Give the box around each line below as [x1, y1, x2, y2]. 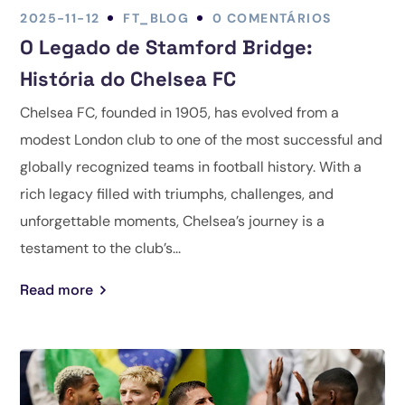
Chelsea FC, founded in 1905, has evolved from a [20, 102, 340, 122]
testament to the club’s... [20, 238, 182, 258]
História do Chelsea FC [20, 65, 237, 91]
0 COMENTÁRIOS [212, 9, 332, 26]
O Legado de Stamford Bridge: [20, 33, 314, 60]
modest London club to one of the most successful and [20, 129, 383, 149]
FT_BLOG [123, 9, 190, 26]
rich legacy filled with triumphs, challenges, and [20, 184, 334, 203]
